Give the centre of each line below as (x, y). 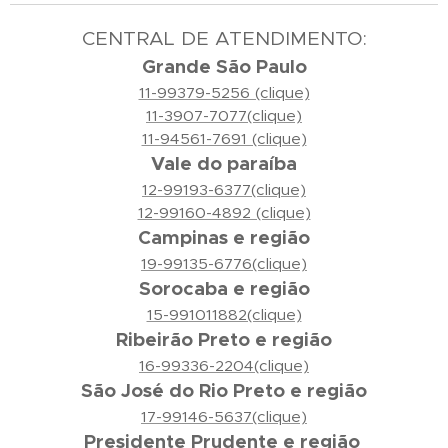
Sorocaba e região (224, 289)
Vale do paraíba (224, 164)
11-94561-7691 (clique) (224, 139)
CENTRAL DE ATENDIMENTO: (224, 38)
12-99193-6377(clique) (224, 190)
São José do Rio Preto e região (224, 391)
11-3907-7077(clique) (224, 116)
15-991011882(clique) (224, 315)
